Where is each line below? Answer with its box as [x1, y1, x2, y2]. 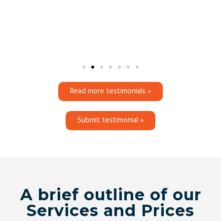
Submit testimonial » [77, 114, 144, 126]
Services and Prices [27, 200, 194, 220]
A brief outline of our [20, 184, 201, 204]
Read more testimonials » [70, 85, 151, 97]
